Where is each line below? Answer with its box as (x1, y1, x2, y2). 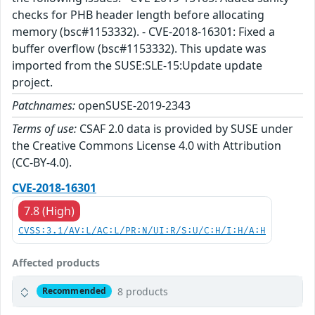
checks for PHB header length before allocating (12, 6, 264, 22)
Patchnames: (12, 97, 75, 113)
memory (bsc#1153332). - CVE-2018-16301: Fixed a (12, 23, 275, 39)
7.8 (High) (24, 202, 75, 219)
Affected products (12, 255, 100, 269)
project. (12, 74, 53, 90)
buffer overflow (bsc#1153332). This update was (12, 40, 266, 56)
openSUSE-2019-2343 (75, 97, 191, 113)
